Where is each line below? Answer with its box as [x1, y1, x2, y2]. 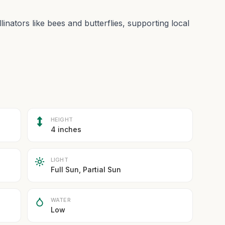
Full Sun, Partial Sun [50, 165, 121, 174]
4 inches [50, 125, 81, 134]
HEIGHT [50, 116, 73, 123]
